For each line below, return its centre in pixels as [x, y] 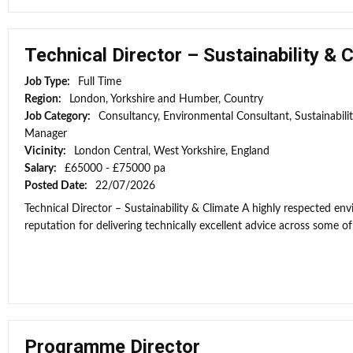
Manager [46, 134]
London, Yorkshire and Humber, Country [166, 99]
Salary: [42, 169]
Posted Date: [57, 186]
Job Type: [48, 82]
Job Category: [59, 117]
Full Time [100, 82]
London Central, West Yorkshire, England [172, 151]
